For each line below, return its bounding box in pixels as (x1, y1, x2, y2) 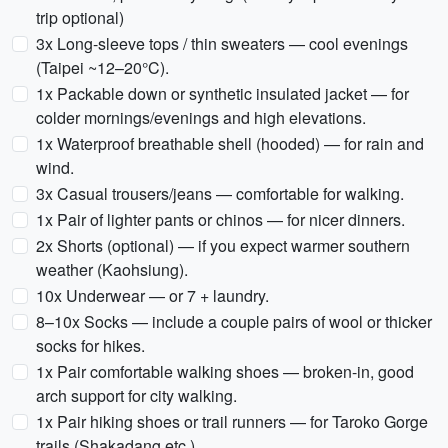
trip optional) (36, 6, 124, 29)
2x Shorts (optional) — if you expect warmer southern (36, 234, 410, 257)
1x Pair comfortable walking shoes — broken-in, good (36, 360, 414, 383)
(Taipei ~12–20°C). (36, 56, 169, 79)
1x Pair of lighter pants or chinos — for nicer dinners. (36, 208, 405, 231)
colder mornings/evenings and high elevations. (36, 106, 366, 129)
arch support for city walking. (36, 384, 237, 407)
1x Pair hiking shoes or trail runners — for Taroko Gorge (36, 410, 428, 433)
